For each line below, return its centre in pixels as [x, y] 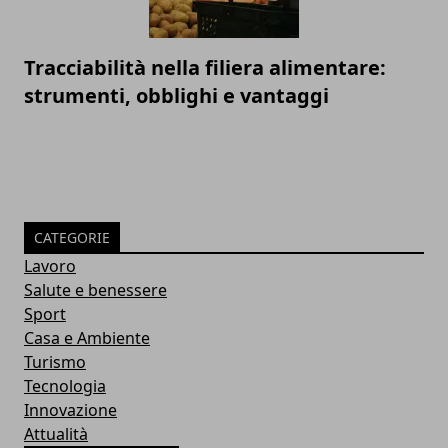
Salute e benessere [95, 290]
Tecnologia [65, 386]
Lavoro [50, 266]
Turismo [55, 362]
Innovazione [70, 410]
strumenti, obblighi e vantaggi [176, 96]
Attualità [56, 434]
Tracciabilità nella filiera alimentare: [205, 68]
